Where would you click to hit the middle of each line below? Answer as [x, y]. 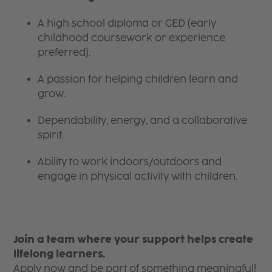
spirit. [51, 135]
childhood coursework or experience [132, 38]
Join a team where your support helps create [134, 239]
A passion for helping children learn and [138, 79]
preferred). [64, 52]
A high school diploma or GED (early [127, 23]
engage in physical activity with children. [138, 176]
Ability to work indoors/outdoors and [130, 161]
